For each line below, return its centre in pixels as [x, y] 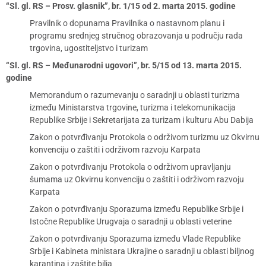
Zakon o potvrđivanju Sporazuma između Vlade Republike [135, 239]
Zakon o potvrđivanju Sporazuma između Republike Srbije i [137, 209]
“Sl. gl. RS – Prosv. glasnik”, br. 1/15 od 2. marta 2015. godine [121, 6]
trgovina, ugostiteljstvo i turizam [89, 48]
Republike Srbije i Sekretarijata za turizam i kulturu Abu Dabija [142, 120]
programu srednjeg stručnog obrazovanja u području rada [136, 36]
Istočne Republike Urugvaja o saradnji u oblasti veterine [131, 221]
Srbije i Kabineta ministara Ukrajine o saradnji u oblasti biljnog [142, 251]
